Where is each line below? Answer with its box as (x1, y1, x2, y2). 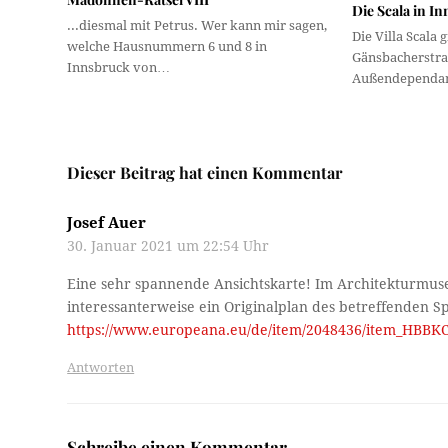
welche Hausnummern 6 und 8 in (67, 39, 268, 55)
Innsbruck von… (67, 60, 171, 76)
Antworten (67, 359, 135, 375)
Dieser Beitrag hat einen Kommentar (67, 161, 344, 183)
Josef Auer (67, 213, 147, 232)
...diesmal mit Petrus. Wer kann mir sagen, (67, 18, 328, 34)
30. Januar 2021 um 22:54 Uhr (67, 237, 270, 254)
